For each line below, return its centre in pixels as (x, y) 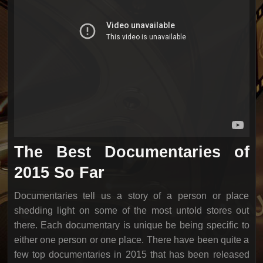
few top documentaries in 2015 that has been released (131, 254)
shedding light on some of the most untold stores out (131, 210)
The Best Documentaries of (131, 152)
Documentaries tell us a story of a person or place (131, 196)
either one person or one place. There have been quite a (131, 240)
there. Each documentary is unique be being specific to (131, 225)
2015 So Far (59, 172)
